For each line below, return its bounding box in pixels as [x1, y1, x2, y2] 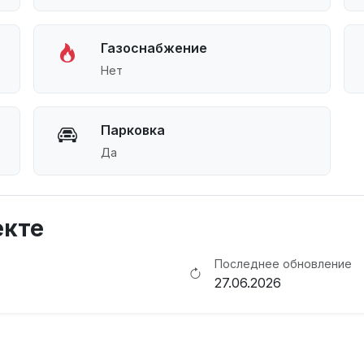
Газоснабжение [101, 40, 208, 56]
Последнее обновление [214, 257, 352, 271]
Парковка [101, 122, 166, 138]
